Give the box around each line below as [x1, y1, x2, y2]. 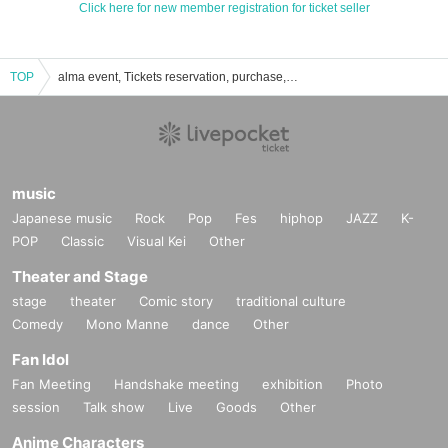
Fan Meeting [12, 376, 91, 393]
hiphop [280, 210, 323, 227]
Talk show [83, 399, 145, 416]
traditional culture [236, 293, 346, 310]
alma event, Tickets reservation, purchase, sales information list [286, 70, 298, 85]
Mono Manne [86, 316, 169, 333]
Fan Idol [12, 350, 69, 370]
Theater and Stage [12, 267, 148, 287]
